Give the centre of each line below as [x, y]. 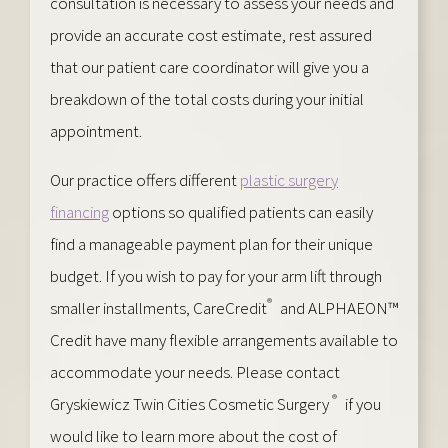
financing [79, 211]
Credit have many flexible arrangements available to [224, 339]
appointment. [96, 130]
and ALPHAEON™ [337, 307]
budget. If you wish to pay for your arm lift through [216, 275]
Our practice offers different [145, 179]
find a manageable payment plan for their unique [211, 243]
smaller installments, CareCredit [158, 307]
